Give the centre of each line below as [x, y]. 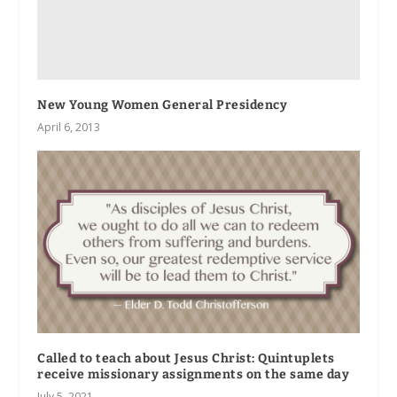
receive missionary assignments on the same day [194, 374]
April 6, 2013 [69, 128]
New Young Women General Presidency [163, 105]
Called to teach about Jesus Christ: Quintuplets [186, 358]
